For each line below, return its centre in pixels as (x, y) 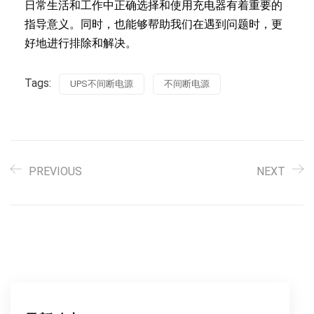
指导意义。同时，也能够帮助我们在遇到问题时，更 (153, 24)
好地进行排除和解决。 (81, 43)
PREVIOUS (55, 171)
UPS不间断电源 (102, 83)
